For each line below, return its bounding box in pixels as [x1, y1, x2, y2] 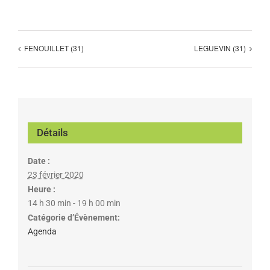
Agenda [27, 226, 57, 236]
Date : [27, 155, 50, 166]
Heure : [27, 184, 55, 194]
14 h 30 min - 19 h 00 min [27, 198, 121, 208]
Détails [36, 126, 68, 139]
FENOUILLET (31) [24, 43, 84, 54]
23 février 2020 [27, 169, 84, 180]
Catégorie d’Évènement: [27, 212, 120, 222]
